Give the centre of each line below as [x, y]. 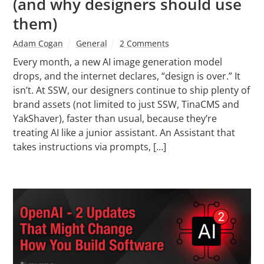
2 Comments [144, 44]
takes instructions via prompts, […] [90, 147]
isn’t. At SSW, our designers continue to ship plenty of [132, 90]
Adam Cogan [38, 44]
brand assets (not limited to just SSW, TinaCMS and [126, 105]
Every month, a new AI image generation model [118, 62]
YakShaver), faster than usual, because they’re [115, 119]
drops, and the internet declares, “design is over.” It [127, 76]
